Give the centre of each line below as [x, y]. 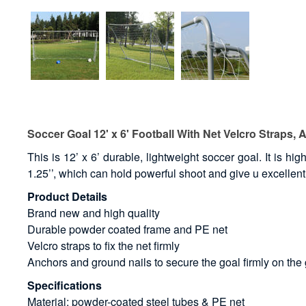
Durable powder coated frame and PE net [128, 229]
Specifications [65, 286]
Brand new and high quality [94, 213]
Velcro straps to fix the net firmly [104, 246]
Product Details [68, 197]
